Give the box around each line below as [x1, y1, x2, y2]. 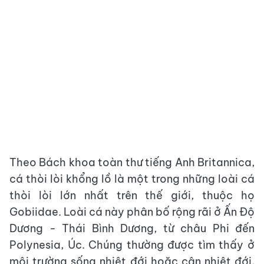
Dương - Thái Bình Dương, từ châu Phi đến [9, 222, 255, 235]
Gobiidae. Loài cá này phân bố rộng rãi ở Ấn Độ [9, 205, 255, 219]
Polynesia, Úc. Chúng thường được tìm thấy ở [9, 238, 255, 252]
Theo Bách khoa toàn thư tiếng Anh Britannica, [9, 156, 255, 169]
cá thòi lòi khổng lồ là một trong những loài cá [9, 172, 255, 186]
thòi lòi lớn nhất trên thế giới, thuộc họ [9, 189, 255, 202]
